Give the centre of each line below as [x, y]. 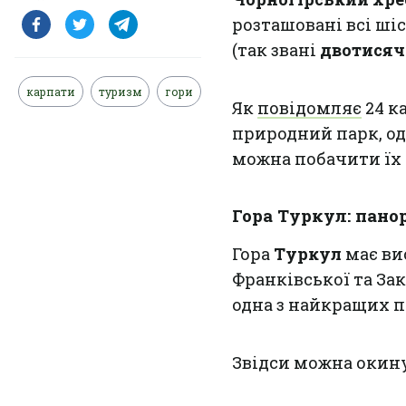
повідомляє [309, 108]
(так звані [276, 50]
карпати [51, 92]
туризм [120, 92]
